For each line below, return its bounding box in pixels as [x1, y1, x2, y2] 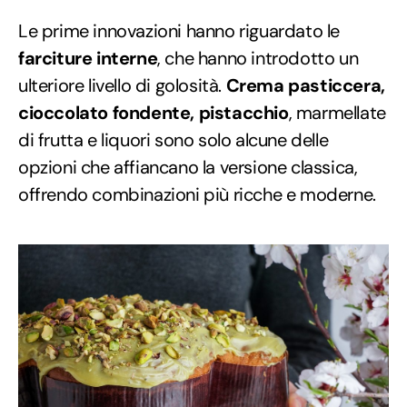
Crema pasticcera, [225, 74, 385, 98]
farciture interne [18, 46, 158, 71]
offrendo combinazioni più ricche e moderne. [18, 183, 376, 207]
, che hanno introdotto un [157, 46, 359, 71]
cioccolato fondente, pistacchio [18, 101, 289, 125]
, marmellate [288, 101, 386, 125]
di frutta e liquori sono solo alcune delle [18, 128, 329, 153]
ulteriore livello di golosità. [18, 74, 226, 98]
